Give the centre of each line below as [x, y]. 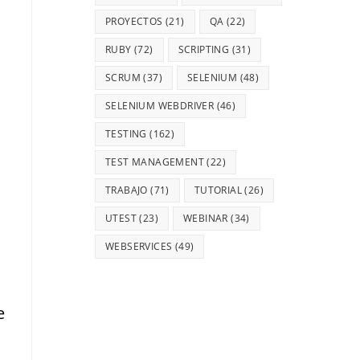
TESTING [126, 134]
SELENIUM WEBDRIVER [160, 106]
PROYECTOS [134, 21]
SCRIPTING [204, 49]
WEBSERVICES [139, 246]
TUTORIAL [218, 190]
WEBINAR [206, 218]
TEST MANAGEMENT [155, 162]
